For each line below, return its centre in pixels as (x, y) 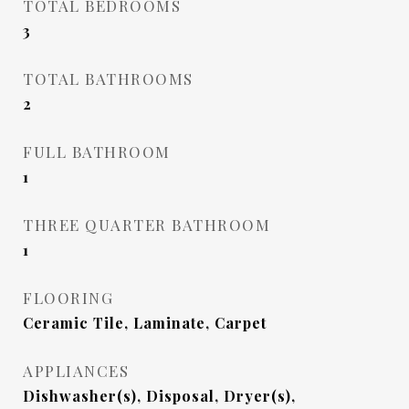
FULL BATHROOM (97, 152)
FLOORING (68, 298)
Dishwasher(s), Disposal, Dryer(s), (159, 396)
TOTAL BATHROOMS (108, 79)
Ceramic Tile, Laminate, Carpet (145, 323)
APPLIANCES (76, 371)
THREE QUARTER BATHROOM (147, 225)
